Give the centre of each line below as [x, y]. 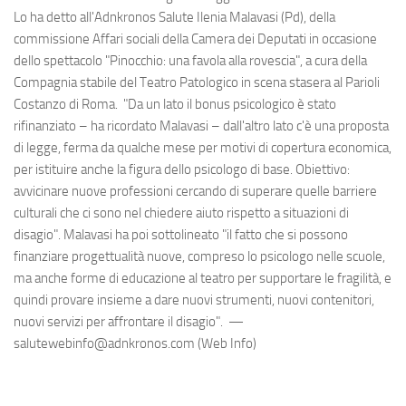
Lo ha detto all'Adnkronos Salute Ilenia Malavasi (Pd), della [174, 17]
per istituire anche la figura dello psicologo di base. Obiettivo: [182, 169]
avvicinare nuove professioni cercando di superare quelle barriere [195, 191]
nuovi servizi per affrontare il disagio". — [129, 321]
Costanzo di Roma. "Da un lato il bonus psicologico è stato [175, 104]
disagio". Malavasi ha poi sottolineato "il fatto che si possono [181, 234]
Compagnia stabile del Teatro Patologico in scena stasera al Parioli [197, 82]
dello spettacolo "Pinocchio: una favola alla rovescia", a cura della [190, 60]
